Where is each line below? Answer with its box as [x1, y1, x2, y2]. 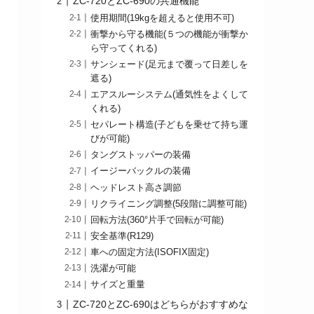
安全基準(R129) [90, 231, 154, 241]
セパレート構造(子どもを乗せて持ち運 [90, 120, 249, 130]
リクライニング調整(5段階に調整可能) [90, 198, 247, 209]
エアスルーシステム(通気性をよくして [90, 89, 249, 100]
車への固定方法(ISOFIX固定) [90, 247, 210, 258]
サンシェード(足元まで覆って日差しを [90, 59, 249, 69]
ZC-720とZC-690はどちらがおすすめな [73, 299, 248, 310]
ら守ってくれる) [90, 43, 158, 53]
